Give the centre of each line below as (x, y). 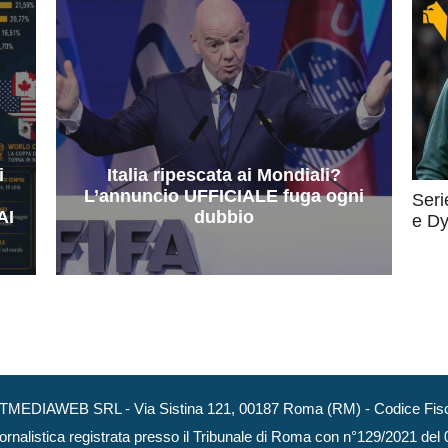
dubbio (223, 216)
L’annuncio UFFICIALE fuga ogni (223, 195)
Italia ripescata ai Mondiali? (223, 174)
